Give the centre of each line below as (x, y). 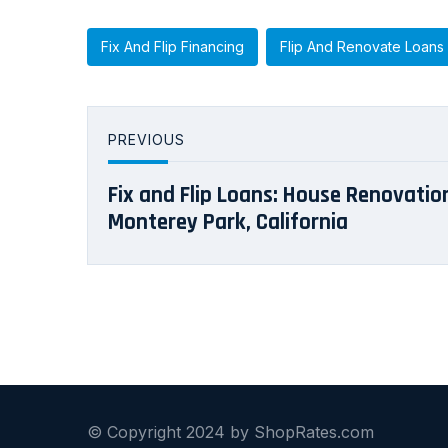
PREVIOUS (146, 139)
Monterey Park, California (228, 222)
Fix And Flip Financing (172, 46)
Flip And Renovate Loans (362, 46)
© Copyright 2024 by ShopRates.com (230, 432)
